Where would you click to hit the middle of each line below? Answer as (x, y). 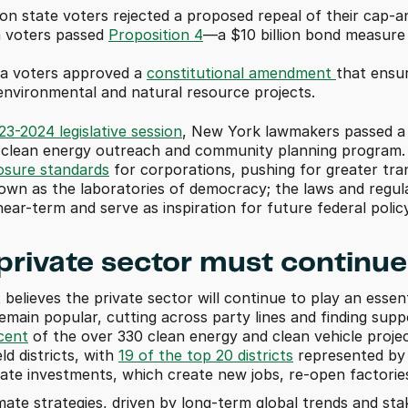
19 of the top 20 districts (206, 355)
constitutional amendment (241, 73)
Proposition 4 (156, 35)
